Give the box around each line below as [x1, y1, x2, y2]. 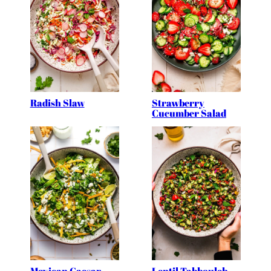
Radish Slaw [30, 96, 85, 110]
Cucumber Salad [151, 106, 226, 120]
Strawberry [151, 96, 204, 110]
